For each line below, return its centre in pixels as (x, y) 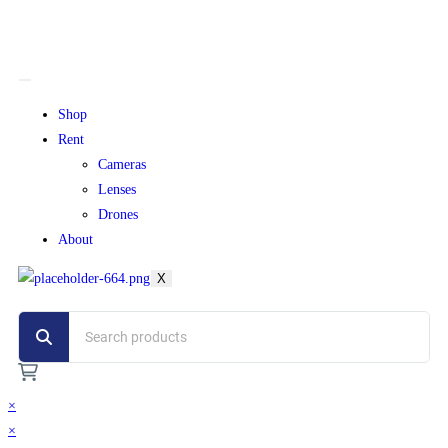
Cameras (122, 164)
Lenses (117, 189)
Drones (118, 214)
